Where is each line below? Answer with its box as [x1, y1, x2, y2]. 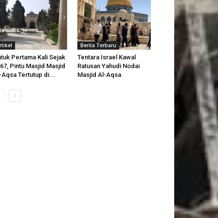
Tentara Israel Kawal [77, 54, 136, 61]
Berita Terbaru [80, 42, 116, 49]
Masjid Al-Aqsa [77, 71, 121, 79]
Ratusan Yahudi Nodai [77, 62, 140, 70]
